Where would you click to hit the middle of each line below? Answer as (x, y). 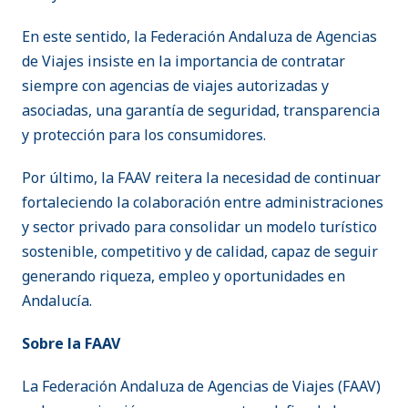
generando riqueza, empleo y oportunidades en (184, 276)
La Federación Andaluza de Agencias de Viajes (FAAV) (201, 387)
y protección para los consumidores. (144, 135)
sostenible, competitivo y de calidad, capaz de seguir (200, 252)
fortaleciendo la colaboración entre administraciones (203, 203)
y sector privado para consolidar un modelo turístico (199, 227)
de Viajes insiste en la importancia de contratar (184, 61)
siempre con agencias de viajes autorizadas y (175, 86)
